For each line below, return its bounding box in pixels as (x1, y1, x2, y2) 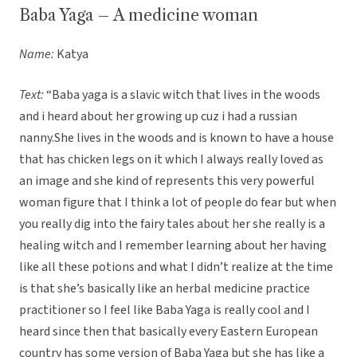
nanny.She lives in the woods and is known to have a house (19, 129, 334, 147)
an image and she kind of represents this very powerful (19, 172, 315, 190)
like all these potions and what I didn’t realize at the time (19, 258, 333, 277)
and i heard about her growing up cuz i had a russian (19, 108, 297, 126)
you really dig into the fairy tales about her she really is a (19, 215, 325, 233)
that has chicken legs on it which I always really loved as (19, 151, 324, 169)
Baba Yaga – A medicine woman (19, 6, 258, 25)
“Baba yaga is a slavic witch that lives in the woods (44, 86, 320, 104)
